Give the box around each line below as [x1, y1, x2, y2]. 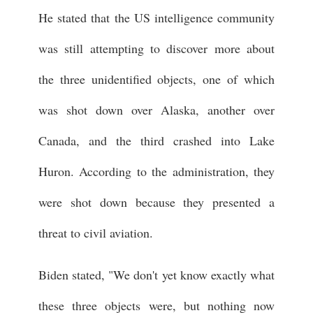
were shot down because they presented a [38, 193, 275, 210]
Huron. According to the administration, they [38, 162, 275, 180]
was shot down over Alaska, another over [38, 101, 275, 118]
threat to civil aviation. [38, 224, 153, 241]
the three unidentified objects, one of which [38, 70, 275, 87]
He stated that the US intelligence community [38, 8, 275, 26]
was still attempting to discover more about [38, 39, 275, 57]
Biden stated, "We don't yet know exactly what [38, 265, 275, 283]
